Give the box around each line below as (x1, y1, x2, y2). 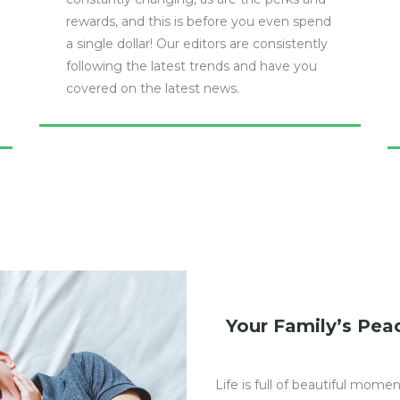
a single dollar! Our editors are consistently (66, 36, 328, 52)
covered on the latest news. (66, 80, 239, 96)
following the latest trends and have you (66, 58, 317, 74)
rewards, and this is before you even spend (66, 13, 331, 29)
